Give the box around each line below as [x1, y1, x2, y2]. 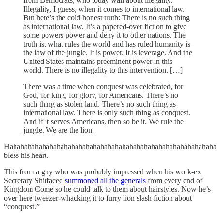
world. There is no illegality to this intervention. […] [23, 65, 183, 74]
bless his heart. [4, 151, 48, 159]
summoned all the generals [65, 176, 146, 185]
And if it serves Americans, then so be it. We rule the [23, 117, 184, 125]
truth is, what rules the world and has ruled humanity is [23, 39, 190, 48]
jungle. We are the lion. [23, 125, 94, 134]
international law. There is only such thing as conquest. [23, 108, 190, 117]
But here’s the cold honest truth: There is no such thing [23, 13, 190, 22]
